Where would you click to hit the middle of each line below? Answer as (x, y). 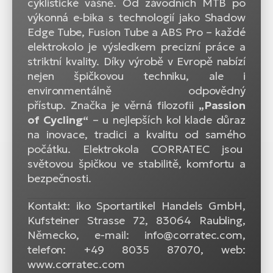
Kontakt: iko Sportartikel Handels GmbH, (136, 206)
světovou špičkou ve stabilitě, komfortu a (136, 164)
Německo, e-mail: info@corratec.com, (136, 235)
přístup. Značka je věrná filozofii (113, 105)
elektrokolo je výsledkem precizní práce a (136, 47)
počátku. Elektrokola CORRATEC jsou (136, 149)
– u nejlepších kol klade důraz (167, 120)
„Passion (222, 105)
